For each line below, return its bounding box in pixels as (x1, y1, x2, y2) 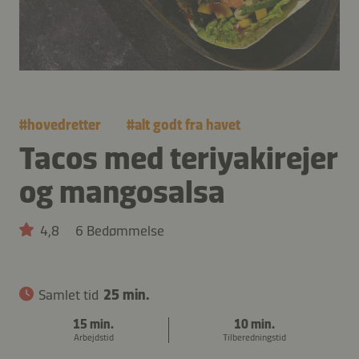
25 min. (103, 285, 150, 304)
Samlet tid (38, 285, 99, 304)
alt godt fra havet (135, 115, 240, 134)
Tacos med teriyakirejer (19, 138, 338, 177)
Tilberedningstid (222, 331, 286, 343)
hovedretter (27, 115, 101, 134)
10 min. (233, 316, 275, 332)
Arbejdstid (73, 331, 114, 343)
